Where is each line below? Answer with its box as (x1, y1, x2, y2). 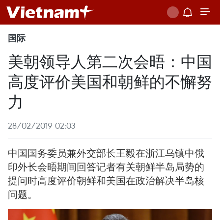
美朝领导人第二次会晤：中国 (8, 50, 212, 71)
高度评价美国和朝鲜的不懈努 (8, 70, 212, 91)
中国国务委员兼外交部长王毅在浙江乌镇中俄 (8, 147, 204, 159)
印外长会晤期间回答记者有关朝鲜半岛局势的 (8, 161, 204, 173)
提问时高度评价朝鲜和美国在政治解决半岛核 (8, 174, 204, 187)
